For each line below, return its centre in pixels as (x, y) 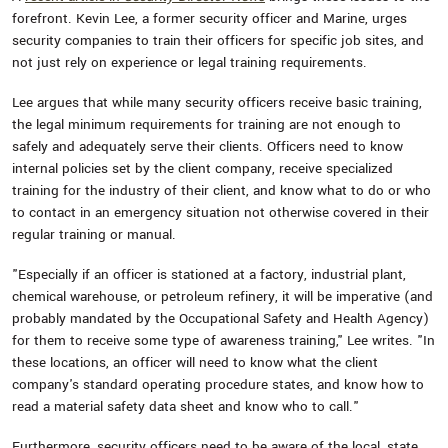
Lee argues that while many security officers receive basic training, (217, 102)
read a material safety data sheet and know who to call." (185, 406)
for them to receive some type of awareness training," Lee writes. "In (223, 340)
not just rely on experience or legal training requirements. (189, 62)
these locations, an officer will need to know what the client (195, 362)
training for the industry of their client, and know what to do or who (221, 190)
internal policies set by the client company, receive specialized (202, 168)
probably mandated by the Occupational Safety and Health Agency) (220, 318)
